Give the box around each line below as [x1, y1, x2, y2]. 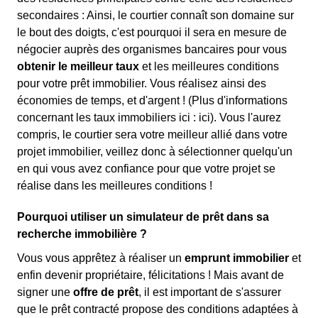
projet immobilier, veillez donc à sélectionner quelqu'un [17, 146, 292, 158]
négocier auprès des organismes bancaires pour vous [17, 43, 287, 55]
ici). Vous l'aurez [199, 111, 281, 124]
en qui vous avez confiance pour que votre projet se [17, 163, 275, 175]
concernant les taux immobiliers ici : [17, 111, 199, 124]
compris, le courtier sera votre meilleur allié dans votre [17, 128, 287, 141]
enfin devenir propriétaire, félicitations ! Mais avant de [17, 269, 284, 281]
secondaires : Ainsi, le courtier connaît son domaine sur [17, 9, 294, 21]
